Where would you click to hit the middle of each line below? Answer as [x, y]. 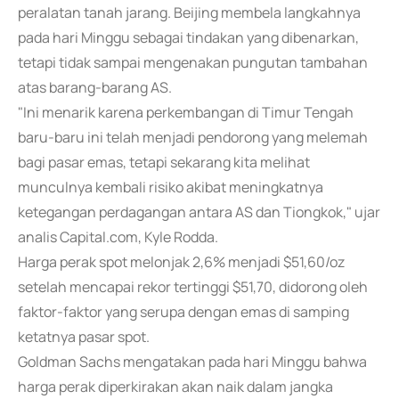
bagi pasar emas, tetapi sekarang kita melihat [164, 162]
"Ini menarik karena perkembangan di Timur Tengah [186, 112]
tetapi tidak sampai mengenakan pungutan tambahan [193, 62]
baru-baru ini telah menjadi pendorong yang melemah [193, 137]
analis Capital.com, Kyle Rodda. [118, 237]
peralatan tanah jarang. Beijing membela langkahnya [189, 12]
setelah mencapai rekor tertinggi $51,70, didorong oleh [193, 287]
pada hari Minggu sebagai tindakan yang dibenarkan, [188, 37]
